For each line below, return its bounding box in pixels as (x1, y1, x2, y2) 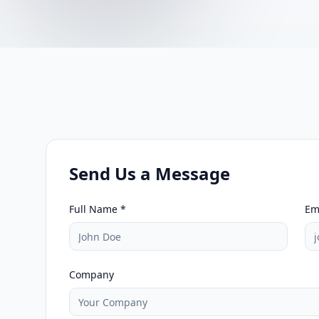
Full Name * (69, 202, 126, 216)
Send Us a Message (69, 162, 230, 185)
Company (69, 268, 114, 281)
